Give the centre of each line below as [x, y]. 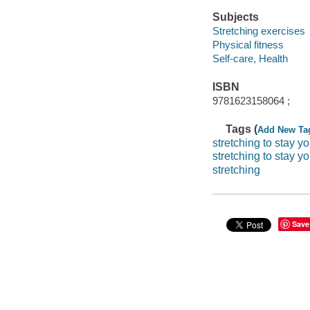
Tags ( [242, 129]
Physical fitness [248, 44]
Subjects [235, 17]
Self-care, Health [250, 58]
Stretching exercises [258, 30]
